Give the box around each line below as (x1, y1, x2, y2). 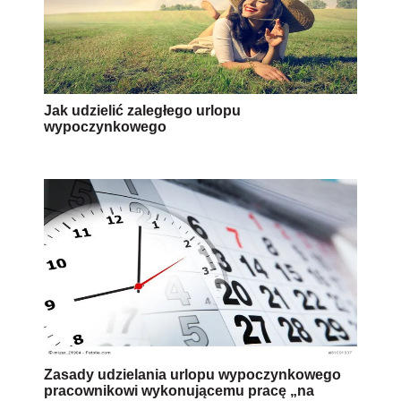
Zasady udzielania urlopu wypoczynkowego (44, 367, 341, 383)
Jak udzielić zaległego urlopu (44, 103, 241, 119)
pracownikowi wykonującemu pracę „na (44, 383, 314, 399)
